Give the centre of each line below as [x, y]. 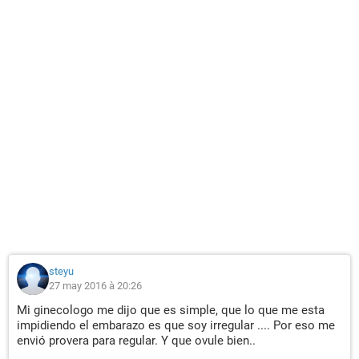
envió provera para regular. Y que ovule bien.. [136, 341]
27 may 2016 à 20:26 [95, 286]
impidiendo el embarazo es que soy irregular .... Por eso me [176, 325]
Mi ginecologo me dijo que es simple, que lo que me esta [171, 310]
